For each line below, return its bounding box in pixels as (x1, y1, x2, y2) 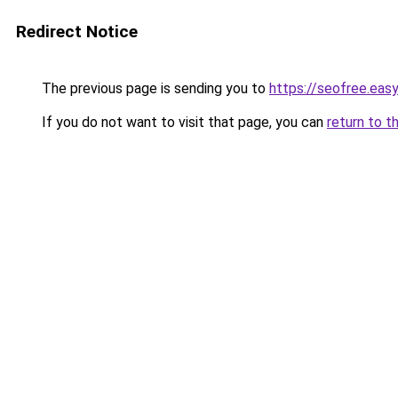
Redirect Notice (16, 21, 138, 42)
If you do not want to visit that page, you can (38, 114, 327, 131)
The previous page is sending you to (38, 80, 269, 97)
